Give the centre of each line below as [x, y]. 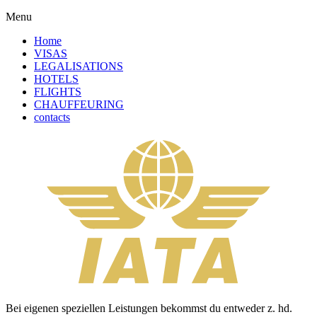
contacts [52, 117]
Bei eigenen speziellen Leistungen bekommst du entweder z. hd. [149, 308]
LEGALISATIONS [79, 66]
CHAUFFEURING [79, 104]
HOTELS [56, 79]
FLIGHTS [58, 91]
